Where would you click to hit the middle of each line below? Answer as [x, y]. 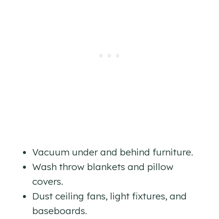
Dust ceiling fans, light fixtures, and [109, 196]
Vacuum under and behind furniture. [113, 152]
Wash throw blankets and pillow [103, 167]
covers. [48, 182]
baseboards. [60, 211]
